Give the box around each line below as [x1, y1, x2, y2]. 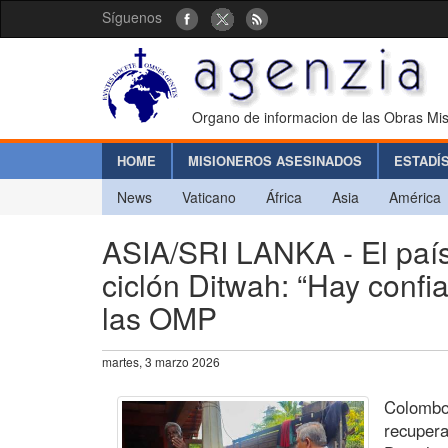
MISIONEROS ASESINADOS [188, 150, 362, 170]
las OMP [102, 295, 217, 339]
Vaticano [182, 186, 236, 207]
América [389, 186, 441, 207]
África [266, 186, 302, 207]
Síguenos [102, 7, 162, 27]
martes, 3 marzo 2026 [102, 352, 220, 370]
